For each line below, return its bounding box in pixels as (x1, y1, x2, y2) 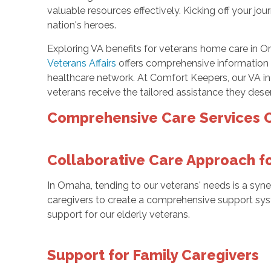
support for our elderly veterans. (47, 209, 190, 221)
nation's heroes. (47, 19, 116, 31)
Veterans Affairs (47, 57, 116, 70)
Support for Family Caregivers (47, 246, 259, 264)
